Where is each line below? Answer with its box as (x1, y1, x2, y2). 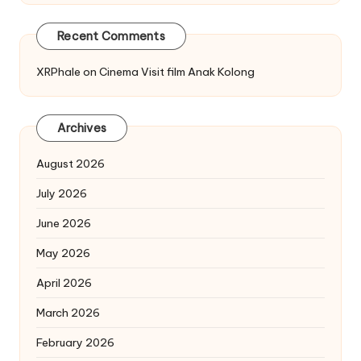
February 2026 (36, 334, 114, 350)
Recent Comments (57, 29, 165, 44)
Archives (57, 121, 106, 136)
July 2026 (36, 185, 87, 201)
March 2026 (36, 305, 100, 320)
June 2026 (36, 215, 91, 230)
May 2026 (36, 245, 90, 260)
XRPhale (36, 64, 81, 79)
